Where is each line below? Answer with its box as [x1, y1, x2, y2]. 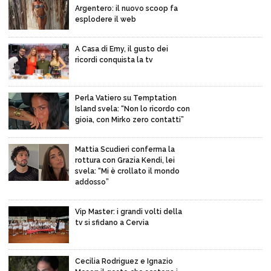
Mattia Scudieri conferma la [75, 145, 175, 154]
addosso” [75, 178, 109, 187]
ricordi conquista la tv [75, 55, 153, 64]
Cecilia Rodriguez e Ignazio [75, 256, 173, 266]
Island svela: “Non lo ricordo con [75, 105, 190, 114]
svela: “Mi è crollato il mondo [75, 167, 180, 176]
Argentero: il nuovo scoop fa [75, 4, 178, 13]
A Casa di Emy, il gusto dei [75, 44, 168, 53]
